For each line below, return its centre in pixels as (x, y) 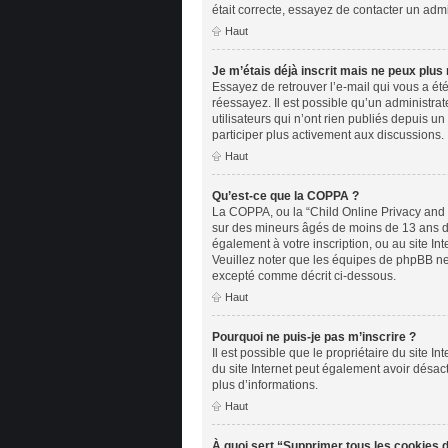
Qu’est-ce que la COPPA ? (285, 195)
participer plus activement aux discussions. (328, 134)
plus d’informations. (265, 384)
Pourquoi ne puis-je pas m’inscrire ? (314, 336)
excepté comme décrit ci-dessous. (304, 275)
